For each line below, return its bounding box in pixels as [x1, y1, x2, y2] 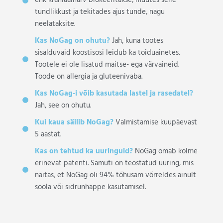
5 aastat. [34, 128, 61, 140]
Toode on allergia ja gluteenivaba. [34, 71, 142, 83]
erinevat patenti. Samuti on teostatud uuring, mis [34, 157, 194, 169]
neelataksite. [34, 18, 75, 30]
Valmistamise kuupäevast [113, 116, 197, 128]
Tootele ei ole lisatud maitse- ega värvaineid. [34, 59, 179, 71]
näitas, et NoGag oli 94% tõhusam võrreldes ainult [34, 169, 196, 181]
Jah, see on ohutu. [34, 100, 91, 111]
